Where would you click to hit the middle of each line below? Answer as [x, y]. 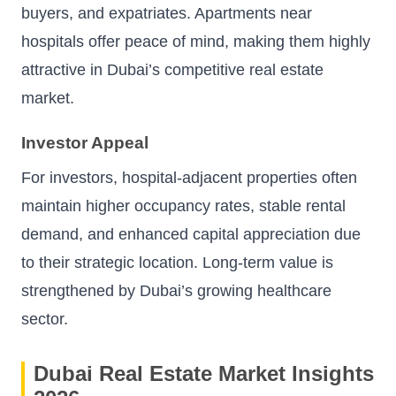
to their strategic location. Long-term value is [177, 262]
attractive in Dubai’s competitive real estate [172, 70]
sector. [45, 319]
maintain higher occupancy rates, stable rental [183, 206]
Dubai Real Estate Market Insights [204, 373]
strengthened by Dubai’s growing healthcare [176, 290]
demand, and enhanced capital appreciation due [191, 234]
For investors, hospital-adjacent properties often [189, 177]
